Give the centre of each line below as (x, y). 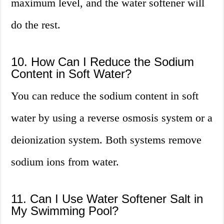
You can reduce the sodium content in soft (105, 96)
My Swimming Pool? (65, 211)
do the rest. (36, 25)
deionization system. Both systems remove (106, 140)
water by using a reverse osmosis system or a (112, 118)
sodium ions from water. (65, 162)
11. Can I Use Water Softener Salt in (107, 199)
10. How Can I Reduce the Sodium (103, 62)
